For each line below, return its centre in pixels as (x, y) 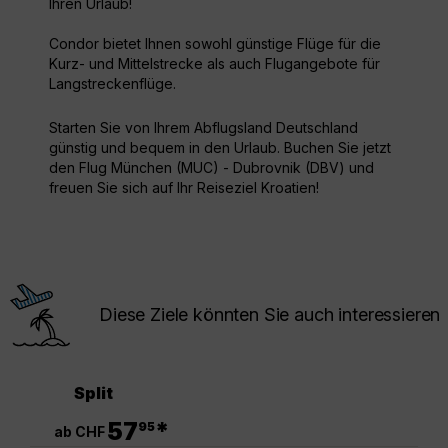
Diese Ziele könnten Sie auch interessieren (270, 315)
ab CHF (79, 431)
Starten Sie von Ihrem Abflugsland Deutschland (203, 128)
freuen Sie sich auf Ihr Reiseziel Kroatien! (184, 188)
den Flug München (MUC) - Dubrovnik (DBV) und (211, 168)
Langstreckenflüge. (112, 84)
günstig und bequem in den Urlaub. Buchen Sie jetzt (220, 148)
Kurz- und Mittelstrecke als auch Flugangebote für (214, 64)
